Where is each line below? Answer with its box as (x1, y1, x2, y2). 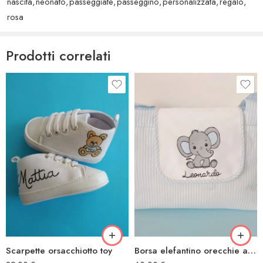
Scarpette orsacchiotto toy (6, 244, 112, 257)
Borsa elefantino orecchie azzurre (248, 244, 256, 257)
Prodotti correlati (6, 46, 111, 66)
